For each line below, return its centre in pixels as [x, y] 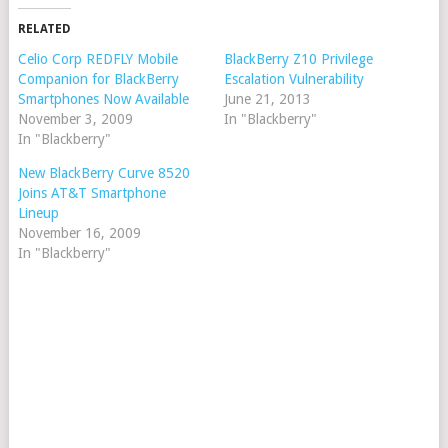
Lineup [38, 213]
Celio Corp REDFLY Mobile [97, 59]
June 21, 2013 [267, 99]
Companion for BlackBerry [98, 79]
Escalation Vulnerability [293, 79]
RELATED [44, 29]
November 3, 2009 [75, 119]
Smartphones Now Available [103, 99]
